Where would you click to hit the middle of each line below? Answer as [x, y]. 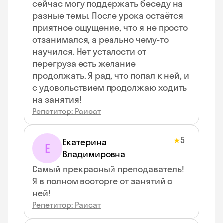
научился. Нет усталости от [89, 52]
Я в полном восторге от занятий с [103, 181]
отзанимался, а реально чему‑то [101, 40]
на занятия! [57, 99]
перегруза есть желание [84, 63]
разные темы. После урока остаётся [108, 16]
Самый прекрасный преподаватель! [108, 169]
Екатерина [84, 142]
